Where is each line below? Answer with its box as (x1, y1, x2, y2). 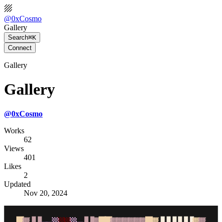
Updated (4, 179, 31, 188)
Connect (8, 44, 32, 52)
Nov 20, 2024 (24, 188, 67, 197)
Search (8, 34, 28, 41)
